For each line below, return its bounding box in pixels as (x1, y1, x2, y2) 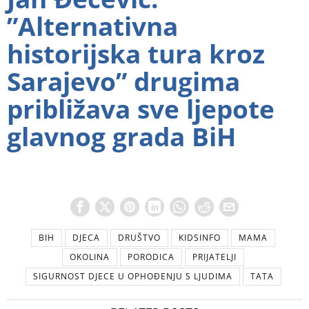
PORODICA (128, 251, 175, 263)
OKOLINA (70, 251, 110, 263)
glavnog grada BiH (7, 119, 236, 154)
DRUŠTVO (118, 232, 161, 244)
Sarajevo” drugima (7, 63, 240, 99)
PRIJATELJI (192, 251, 237, 263)
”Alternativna (7, 8, 178, 44)
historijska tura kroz (7, 36, 265, 72)
